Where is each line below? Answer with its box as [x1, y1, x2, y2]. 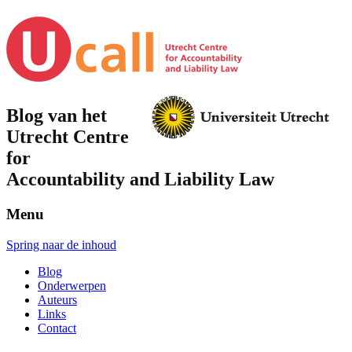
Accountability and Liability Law [6, 168, 274, 189]
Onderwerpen [38, 278, 106, 292]
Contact [38, 321, 76, 335]
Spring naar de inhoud [6, 237, 116, 251]
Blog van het [6, 104, 107, 126]
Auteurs [38, 292, 77, 306]
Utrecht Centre [6, 126, 129, 147]
